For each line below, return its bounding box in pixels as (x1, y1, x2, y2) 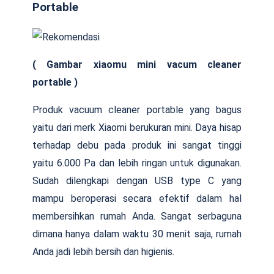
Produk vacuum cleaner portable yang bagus (32, 103, 242, 116)
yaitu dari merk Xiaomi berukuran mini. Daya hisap (32, 121, 242, 133)
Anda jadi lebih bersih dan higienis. (32, 245, 174, 257)
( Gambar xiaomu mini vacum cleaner (32, 58, 242, 70)
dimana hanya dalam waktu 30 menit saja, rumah (32, 228, 242, 240)
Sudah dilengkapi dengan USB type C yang (32, 174, 242, 187)
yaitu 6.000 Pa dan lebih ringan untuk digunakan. (32, 157, 242, 169)
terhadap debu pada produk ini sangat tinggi (32, 139, 242, 151)
